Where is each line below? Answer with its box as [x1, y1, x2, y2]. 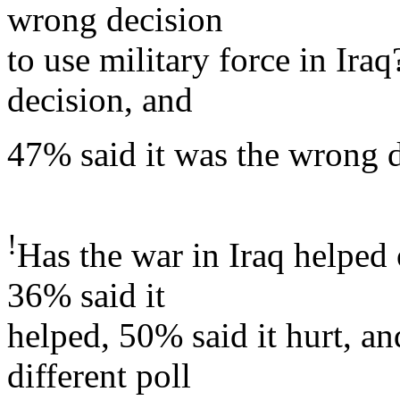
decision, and [7, 79, 193, 119]
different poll [7, 355, 191, 395]
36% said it [7, 275, 165, 314]
